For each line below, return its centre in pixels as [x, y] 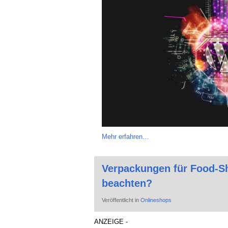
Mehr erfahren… [125, 136]
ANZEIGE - [111, 221]
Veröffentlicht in [121, 200]
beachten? [127, 183]
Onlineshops [156, 200]
